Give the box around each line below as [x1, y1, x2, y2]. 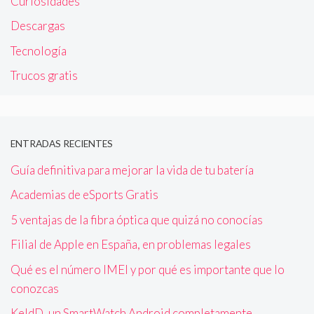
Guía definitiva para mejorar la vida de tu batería [11, 162, 254, 177]
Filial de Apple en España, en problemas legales [11, 237, 251, 252]
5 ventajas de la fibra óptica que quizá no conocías [11, 212, 263, 227]
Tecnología [11, 43, 67, 58]
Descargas [11, 18, 65, 34]
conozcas [11, 280, 59, 296]
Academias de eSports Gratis [11, 187, 158, 203]
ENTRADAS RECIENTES [11, 138, 113, 149]
